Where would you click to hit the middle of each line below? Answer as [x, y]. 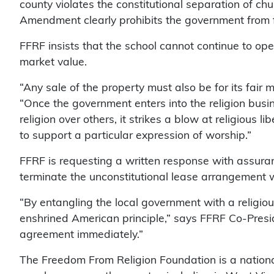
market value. [53, 62]
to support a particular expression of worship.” [135, 136]
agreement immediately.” [81, 235]
